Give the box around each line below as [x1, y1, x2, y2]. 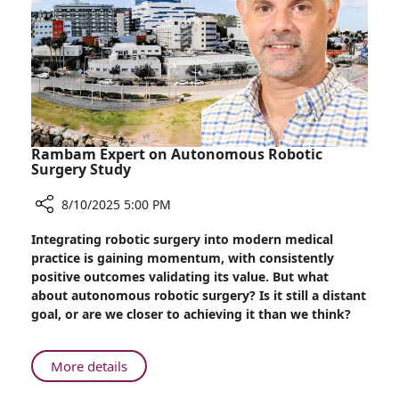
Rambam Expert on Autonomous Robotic [31, 144, 322, 165]
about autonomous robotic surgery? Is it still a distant [31, 287, 366, 305]
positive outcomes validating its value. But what [31, 268, 329, 286]
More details [51, 357, 127, 376]
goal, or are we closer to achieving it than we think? [31, 305, 351, 323]
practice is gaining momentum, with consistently [31, 249, 334, 267]
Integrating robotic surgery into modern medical [31, 231, 333, 248]
